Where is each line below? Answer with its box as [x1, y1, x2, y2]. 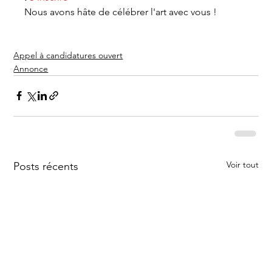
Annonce [13, 63, 49, 74]
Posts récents [13, 159, 79, 173]
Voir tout [226, 158, 259, 170]
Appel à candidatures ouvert [13, 49, 123, 61]
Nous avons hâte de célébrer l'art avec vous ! [24, 5, 217, 18]
